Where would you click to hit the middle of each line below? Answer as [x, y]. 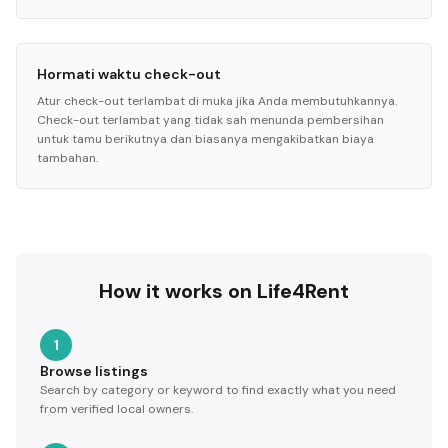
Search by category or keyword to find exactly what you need [218, 390]
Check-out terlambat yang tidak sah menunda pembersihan [210, 120]
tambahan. [67, 158]
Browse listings [94, 371]
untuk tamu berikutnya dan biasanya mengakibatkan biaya [205, 139]
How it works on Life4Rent [224, 291]
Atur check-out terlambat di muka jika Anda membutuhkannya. [217, 101]
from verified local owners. [116, 409]
